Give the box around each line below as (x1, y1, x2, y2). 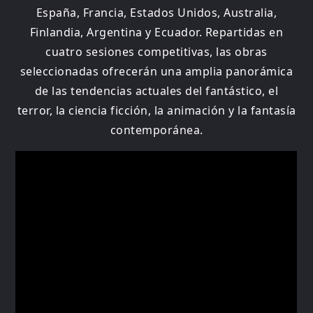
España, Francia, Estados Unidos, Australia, (36, 4, 277, 20)
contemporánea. (110, 122, 203, 138)
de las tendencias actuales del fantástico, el (34, 82, 279, 99)
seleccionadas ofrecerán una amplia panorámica (20, 63, 293, 79)
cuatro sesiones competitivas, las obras (45, 43, 268, 59)
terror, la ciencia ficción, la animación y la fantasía (17, 102, 296, 118)
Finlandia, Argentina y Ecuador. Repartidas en (29, 24, 284, 40)
